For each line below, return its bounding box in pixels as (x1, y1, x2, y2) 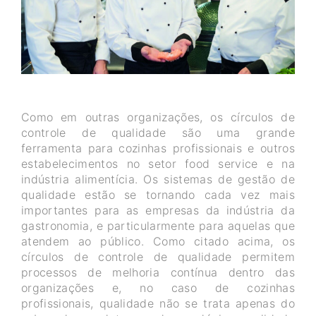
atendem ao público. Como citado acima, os (21, 234, 295, 249)
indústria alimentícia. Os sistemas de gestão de (21, 172, 295, 187)
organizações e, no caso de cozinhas (21, 281, 295, 296)
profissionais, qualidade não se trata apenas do (21, 296, 295, 311)
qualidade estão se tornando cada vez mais (21, 188, 295, 202)
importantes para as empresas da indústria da (21, 203, 295, 218)
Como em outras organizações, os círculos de (21, 110, 295, 125)
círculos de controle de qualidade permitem (21, 250, 295, 265)
